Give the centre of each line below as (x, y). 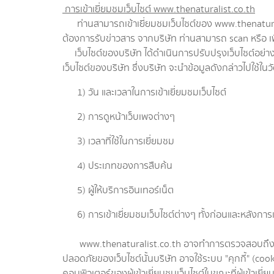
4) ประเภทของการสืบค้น (117, 166)
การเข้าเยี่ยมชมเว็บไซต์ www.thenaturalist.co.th (159, 9)
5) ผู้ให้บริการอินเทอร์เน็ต (118, 191)
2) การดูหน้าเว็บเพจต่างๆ (119, 117)
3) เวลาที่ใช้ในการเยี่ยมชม (118, 142)
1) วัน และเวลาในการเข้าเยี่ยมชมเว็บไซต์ (149, 93)
